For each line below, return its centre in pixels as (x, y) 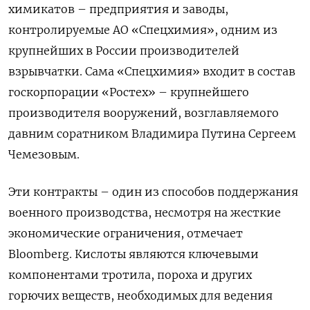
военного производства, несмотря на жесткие (145, 213)
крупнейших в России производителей (124, 51)
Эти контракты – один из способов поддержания (153, 192)
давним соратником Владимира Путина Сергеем (152, 134)
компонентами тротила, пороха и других (130, 275)
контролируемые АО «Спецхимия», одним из (143, 30)
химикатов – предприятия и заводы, (118, 9)
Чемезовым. (44, 155)
